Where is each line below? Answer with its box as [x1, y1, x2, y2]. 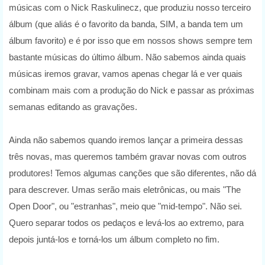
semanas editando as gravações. [9, 102, 140, 112]
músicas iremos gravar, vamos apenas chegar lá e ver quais [9, 69, 243, 79]
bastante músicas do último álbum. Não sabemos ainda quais [9, 52, 246, 63]
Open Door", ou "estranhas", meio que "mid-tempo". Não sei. [9, 201, 242, 212]
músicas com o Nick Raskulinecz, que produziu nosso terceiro [9, 2, 251, 13]
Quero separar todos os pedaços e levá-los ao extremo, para [9, 218, 244, 228]
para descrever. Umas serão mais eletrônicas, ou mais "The [9, 185, 241, 195]
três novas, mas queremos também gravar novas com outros [9, 151, 247, 162]
